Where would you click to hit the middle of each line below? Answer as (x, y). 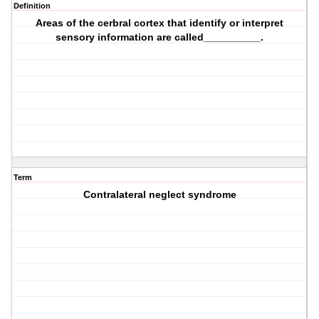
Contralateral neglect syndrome (159, 195)
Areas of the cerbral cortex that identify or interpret (160, 23)
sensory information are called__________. (160, 37)
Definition (32, 6)
